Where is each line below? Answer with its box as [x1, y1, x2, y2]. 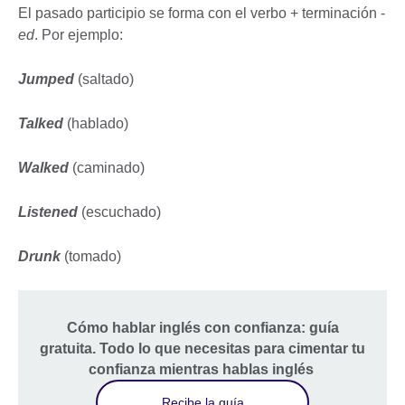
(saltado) [78, 71, 134, 88]
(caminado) [72, 160, 145, 176]
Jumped [18, 71, 78, 88]
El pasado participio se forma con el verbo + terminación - [18, 5, 385, 22]
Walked [18, 160, 72, 176]
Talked [18, 116, 67, 132]
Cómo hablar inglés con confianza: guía [66, 320, 339, 336]
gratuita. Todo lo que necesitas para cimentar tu [40, 341, 365, 357]
